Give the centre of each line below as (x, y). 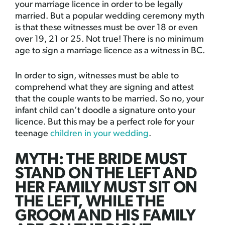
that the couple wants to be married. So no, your (109, 99)
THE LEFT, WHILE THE (90, 203)
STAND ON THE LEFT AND (106, 175)
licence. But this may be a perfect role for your (105, 123)
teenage (33, 134)
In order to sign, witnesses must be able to (97, 76)
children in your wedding (99, 134)
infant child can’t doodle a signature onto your (105, 111)
